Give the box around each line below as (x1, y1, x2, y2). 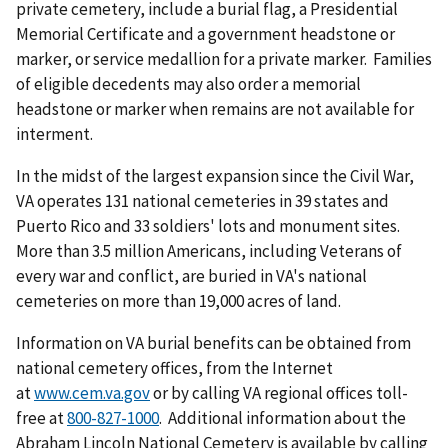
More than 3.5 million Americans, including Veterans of (16, 239, 402, 262)
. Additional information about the (159, 406, 406, 429)
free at (16, 406, 67, 429)
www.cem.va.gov (34, 381, 150, 404)
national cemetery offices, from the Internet (16, 356, 333, 379)
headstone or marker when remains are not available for (16, 97, 414, 120)
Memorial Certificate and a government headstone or (16, 22, 395, 45)
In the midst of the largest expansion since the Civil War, (16, 164, 414, 187)
